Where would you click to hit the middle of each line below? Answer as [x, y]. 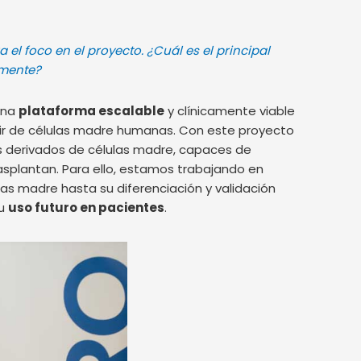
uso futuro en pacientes [86, 207]
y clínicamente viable [230, 110]
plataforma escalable [91, 110]
